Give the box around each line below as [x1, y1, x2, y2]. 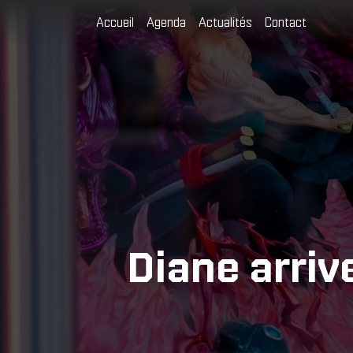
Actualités [199, 14, 252, 30]
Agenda [147, 14, 186, 30]
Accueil [96, 14, 134, 30]
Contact [265, 14, 307, 30]
